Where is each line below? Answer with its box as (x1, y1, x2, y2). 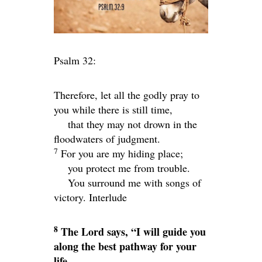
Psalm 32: (54, 53, 96, 67)
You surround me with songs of (68, 175, 201, 189)
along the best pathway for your (54, 238, 196, 254)
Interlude (89, 189, 127, 204)
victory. (54, 189, 89, 204)
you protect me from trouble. (68, 160, 190, 175)
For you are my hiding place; (61, 146, 183, 160)
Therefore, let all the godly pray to (54, 87, 199, 102)
